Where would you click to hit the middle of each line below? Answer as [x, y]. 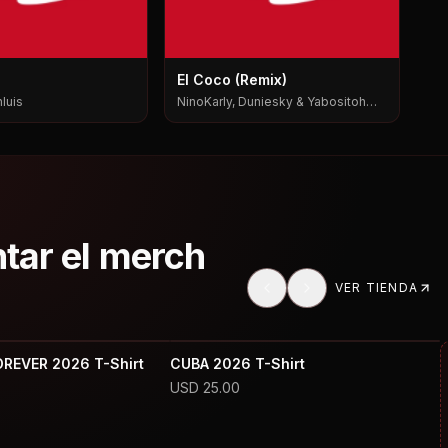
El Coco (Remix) [232, 79]
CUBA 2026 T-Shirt [237, 363]
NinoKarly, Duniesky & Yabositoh [271, 101]
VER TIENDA [376, 287]
